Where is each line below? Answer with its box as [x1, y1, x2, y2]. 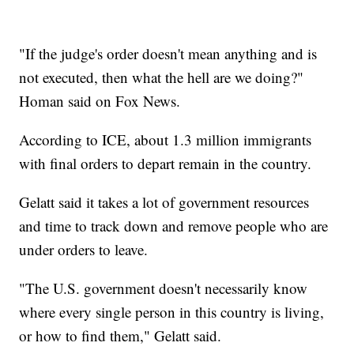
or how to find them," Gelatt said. [19, 325, 222, 345]
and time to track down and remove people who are [19, 215, 329, 235]
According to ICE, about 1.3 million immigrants [19, 129, 312, 149]
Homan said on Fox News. [19, 90, 181, 111]
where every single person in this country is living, [19, 301, 325, 322]
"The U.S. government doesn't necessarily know [19, 277, 308, 298]
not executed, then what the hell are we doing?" [19, 66, 304, 87]
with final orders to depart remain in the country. [19, 153, 312, 173]
